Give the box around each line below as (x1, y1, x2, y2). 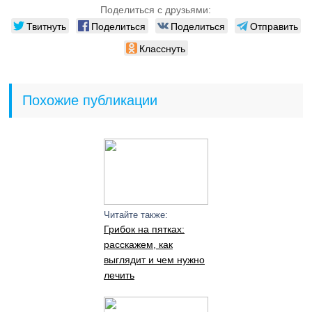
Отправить (249, 19, 298, 33)
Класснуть (139, 41, 185, 55)
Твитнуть (26, 19, 66, 33)
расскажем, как (103, 239, 173, 250)
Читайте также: (103, 210, 168, 220)
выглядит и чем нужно (103, 254, 205, 265)
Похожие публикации (22, 93, 158, 108)
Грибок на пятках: (103, 224, 185, 235)
